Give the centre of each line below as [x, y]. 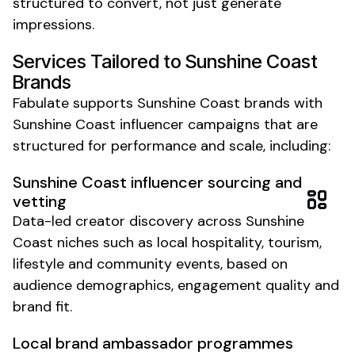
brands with [281, 103]
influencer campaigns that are [217, 124]
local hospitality [209, 242]
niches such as [105, 242]
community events [158, 263]
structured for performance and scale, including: [172, 145]
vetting [40, 201]
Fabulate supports [75, 103]
